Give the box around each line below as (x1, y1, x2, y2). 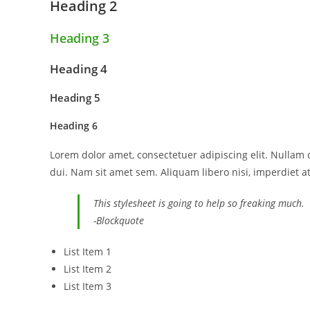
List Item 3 (64, 280, 111, 293)
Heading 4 (50, 61, 107, 77)
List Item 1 (64, 245, 111, 258)
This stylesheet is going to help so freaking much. (93, 197, 304, 210)
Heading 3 (50, 30, 109, 46)
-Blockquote (93, 214, 144, 227)
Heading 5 (50, 91, 100, 104)
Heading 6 (50, 119, 98, 132)
